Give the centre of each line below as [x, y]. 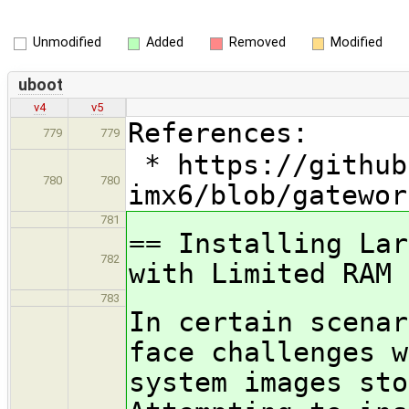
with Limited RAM [260, 274]
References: [218, 133]
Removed [257, 42]
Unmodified [67, 42]
